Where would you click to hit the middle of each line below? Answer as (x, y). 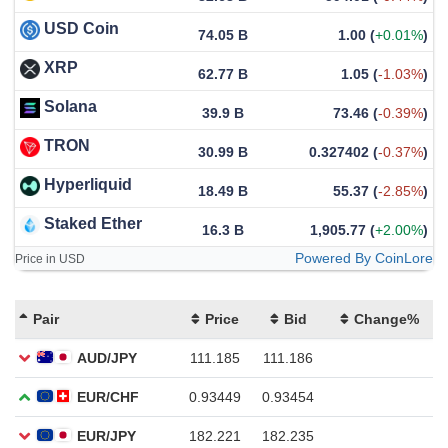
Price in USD (50, 258)
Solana (70, 106)
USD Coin (81, 28)
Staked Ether (93, 223)
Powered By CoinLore (364, 257)
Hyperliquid (88, 184)
